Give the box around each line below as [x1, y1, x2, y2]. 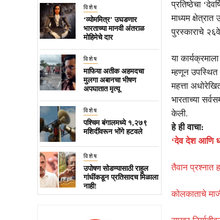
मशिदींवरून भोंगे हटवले [83, 127, 142, 136]
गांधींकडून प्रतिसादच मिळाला [83, 173, 158, 181]
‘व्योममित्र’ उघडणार [83, 15, 137, 24]
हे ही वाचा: [171, 122, 204, 132]
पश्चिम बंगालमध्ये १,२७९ [83, 118, 147, 127]
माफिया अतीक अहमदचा [83, 67, 144, 75]
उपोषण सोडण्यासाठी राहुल [83, 164, 148, 172]
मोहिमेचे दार [83, 33, 113, 41]
